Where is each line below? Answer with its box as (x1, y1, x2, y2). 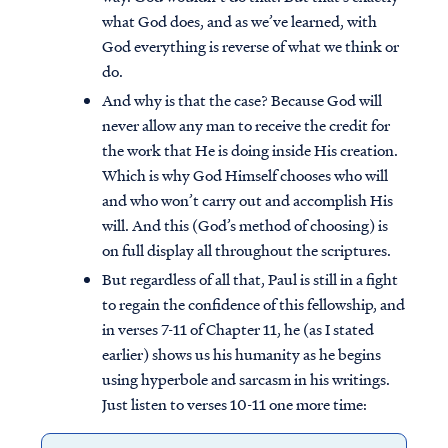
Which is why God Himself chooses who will (102, 164, 388, 187)
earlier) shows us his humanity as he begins (102, 343, 381, 366)
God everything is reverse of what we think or (102, 35, 399, 58)
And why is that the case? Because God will (102, 89, 382, 112)
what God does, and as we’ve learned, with (102, 10, 377, 33)
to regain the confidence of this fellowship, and (102, 293, 405, 316)
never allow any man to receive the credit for (102, 114, 390, 137)
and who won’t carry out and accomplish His (102, 189, 393, 212)
